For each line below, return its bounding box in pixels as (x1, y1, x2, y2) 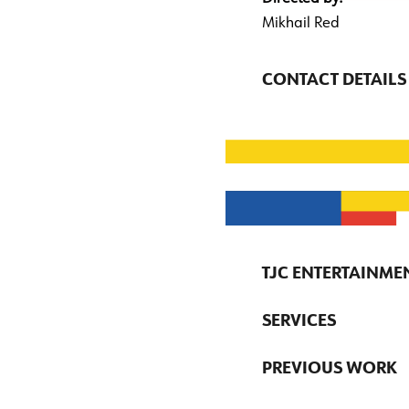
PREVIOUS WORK (262, 361, 396, 378)
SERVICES (262, 313, 336, 330)
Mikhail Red (262, 16, 340, 32)
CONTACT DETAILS (262, 72, 406, 89)
